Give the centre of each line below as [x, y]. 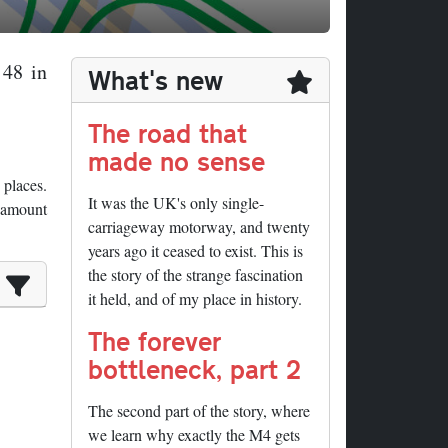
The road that [167, 133]
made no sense [176, 161]
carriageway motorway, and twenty [199, 227]
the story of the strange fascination [195, 275]
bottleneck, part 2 [194, 369]
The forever [154, 341]
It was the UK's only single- [176, 203]
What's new [155, 80]
